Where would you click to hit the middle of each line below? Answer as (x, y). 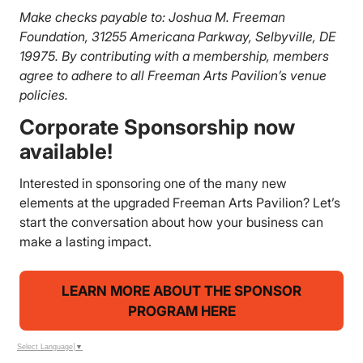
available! (66, 151)
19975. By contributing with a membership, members (175, 56)
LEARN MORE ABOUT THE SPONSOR (181, 291)
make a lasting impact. (86, 242)
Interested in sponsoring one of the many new (154, 184)
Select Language (45, 347)
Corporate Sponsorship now (158, 127)
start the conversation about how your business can (172, 222)
